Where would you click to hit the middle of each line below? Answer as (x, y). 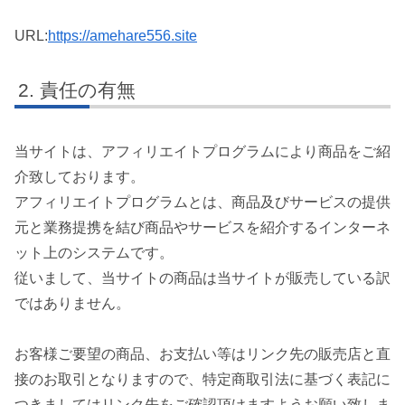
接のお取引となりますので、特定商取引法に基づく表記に (202, 380)
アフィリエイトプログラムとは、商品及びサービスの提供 (202, 202)
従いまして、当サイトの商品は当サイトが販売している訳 (202, 278)
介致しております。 (80, 176)
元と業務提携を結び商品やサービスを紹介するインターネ (202, 227)
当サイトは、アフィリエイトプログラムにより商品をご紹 (202, 151)
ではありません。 (72, 303)
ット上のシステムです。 (94, 252)
